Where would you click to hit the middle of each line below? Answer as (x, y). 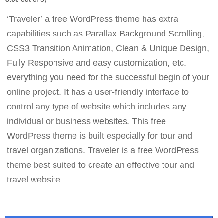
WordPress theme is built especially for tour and (100, 136)
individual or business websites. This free (87, 121)
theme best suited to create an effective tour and (101, 165)
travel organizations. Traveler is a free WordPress (103, 151)
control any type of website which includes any (97, 107)
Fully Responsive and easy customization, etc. (97, 63)
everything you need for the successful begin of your (108, 78)
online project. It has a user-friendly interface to (98, 92)
